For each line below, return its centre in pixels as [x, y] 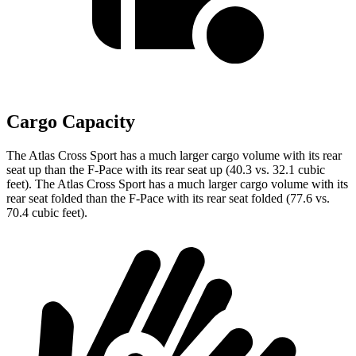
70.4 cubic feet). [47, 213]
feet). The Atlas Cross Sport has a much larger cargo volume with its [177, 184]
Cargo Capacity [71, 122]
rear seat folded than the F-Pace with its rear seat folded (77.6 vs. [168, 199]
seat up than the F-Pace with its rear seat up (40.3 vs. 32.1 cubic [166, 170]
